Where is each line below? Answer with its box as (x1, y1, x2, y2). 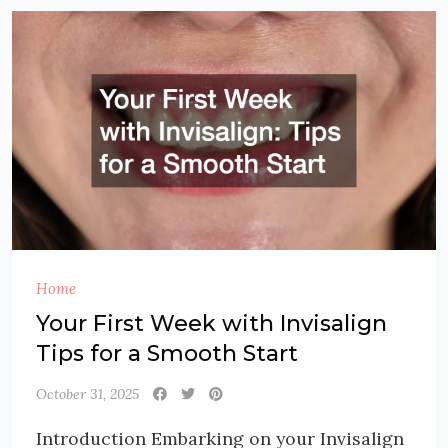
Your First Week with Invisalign (36, 309, 387, 337)
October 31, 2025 (36, 384, 139, 403)
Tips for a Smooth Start (36, 339, 298, 367)
